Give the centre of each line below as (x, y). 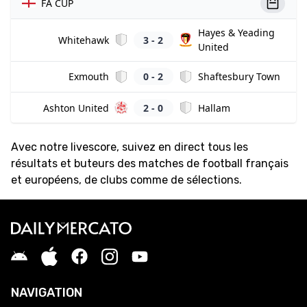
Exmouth (89, 77)
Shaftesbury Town (239, 77)
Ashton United (76, 108)
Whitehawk (84, 40)
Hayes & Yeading (236, 33)
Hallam (214, 108)
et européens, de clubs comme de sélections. (126, 180)
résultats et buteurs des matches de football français (150, 164)
